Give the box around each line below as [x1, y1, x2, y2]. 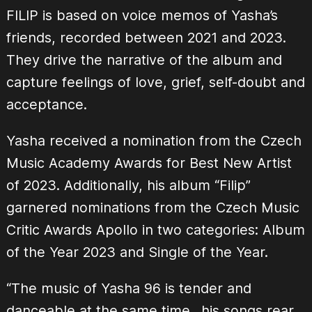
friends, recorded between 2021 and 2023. [6, 29, 286, 47]
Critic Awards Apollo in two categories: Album [6, 221, 305, 239]
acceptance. [6, 96, 87, 114]
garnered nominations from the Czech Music [6, 199, 299, 217]
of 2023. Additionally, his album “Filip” [6, 177, 251, 194]
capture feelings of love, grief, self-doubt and [6, 74, 305, 91]
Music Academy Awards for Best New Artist [6, 155, 292, 172]
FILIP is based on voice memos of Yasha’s [6, 7, 278, 24]
